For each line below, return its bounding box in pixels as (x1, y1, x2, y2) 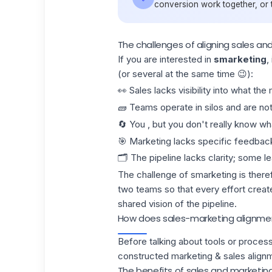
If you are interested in (117, 53, 214, 65)
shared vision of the (117, 198, 202, 209)
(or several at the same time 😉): (117, 67, 253, 80)
